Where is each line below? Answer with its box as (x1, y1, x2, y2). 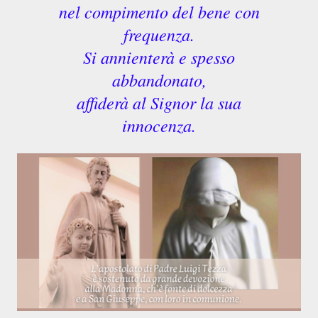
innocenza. (122, 114, 196, 136)
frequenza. (124, 23, 194, 45)
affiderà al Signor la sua (77, 91, 241, 114)
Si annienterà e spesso (83, 45, 235, 68)
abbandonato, (111, 68, 207, 91)
